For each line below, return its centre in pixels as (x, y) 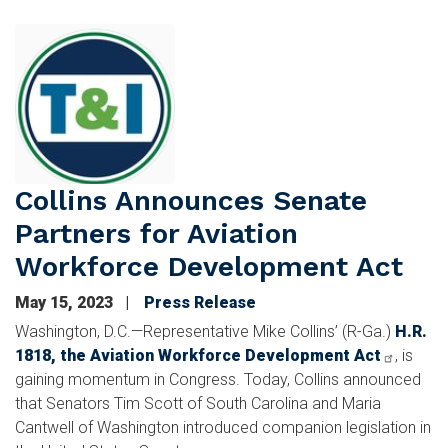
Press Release (200, 302)
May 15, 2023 (66, 302)
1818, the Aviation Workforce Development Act (198, 355)
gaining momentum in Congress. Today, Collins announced (218, 379)
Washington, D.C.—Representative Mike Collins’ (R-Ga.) (205, 331)
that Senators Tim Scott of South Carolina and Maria (198, 403)
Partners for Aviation (156, 233)
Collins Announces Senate (191, 200)
